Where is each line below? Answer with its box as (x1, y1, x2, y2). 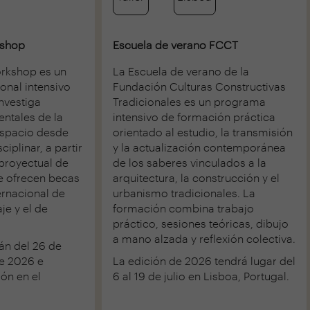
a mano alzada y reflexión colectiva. (113, 231, 295, 245)
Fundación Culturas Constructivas (113, 79, 286, 93)
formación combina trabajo (113, 201, 254, 215)
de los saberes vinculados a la (113, 155, 266, 169)
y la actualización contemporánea (113, 140, 286, 154)
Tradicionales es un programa (113, 94, 266, 108)
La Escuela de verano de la (113, 64, 249, 77)
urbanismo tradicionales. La (113, 185, 255, 199)
